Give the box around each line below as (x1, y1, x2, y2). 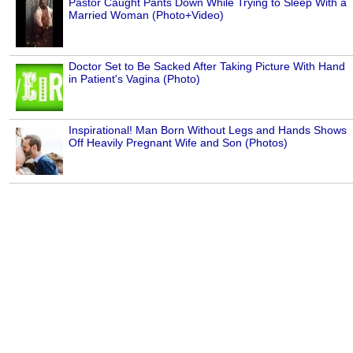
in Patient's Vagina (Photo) (69, 72, 200, 86)
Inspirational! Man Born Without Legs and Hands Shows (69, 124, 347, 137)
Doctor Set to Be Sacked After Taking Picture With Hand (69, 60, 345, 73)
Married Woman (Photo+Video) (69, 9, 224, 22)
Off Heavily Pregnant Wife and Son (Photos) (69, 136, 288, 150)
